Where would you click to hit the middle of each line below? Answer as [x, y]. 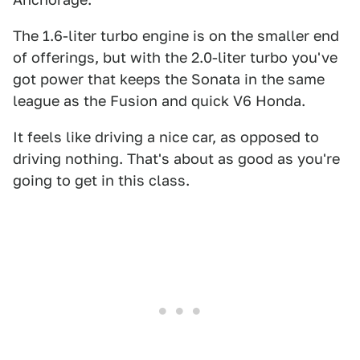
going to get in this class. [101, 180]
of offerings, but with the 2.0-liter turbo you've [175, 57]
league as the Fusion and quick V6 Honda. [159, 101]
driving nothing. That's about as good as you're [176, 159]
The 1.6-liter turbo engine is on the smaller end [176, 36]
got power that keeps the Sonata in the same [169, 79]
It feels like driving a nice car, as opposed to [166, 137]
